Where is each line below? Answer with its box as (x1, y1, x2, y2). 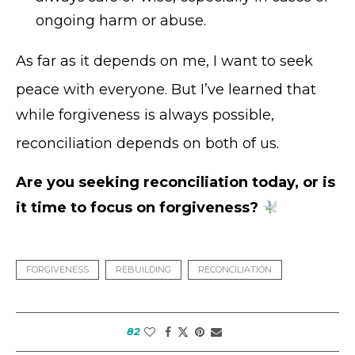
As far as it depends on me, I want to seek (16, 52, 313, 71)
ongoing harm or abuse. (36, 12, 206, 30)
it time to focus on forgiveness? (16, 199, 258, 217)
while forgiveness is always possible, (16, 106, 274, 124)
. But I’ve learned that (165, 81, 316, 99)
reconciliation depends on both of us (16, 135, 277, 153)
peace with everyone (16, 81, 165, 99)
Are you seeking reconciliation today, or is (16, 174, 335, 192)
